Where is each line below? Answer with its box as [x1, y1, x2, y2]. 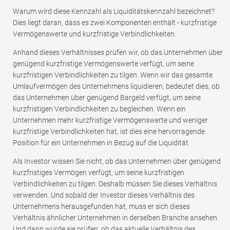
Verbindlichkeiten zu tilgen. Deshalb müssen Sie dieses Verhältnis [13, 180, 217, 188]
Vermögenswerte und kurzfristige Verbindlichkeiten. [13, 30, 176, 39]
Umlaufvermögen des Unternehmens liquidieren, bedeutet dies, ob [13, 82, 220, 91]
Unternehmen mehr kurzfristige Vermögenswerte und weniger [13, 116, 208, 125]
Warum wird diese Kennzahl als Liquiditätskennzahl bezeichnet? [13, 7, 215, 16]
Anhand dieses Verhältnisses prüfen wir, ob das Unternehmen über [13, 48, 223, 57]
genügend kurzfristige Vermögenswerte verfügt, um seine [13, 60, 194, 68]
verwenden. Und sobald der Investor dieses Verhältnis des [13, 191, 195, 200]
